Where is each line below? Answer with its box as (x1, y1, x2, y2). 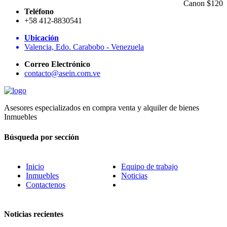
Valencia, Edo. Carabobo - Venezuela (24, 43, 144, 52)
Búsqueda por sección (4, 132, 79, 141)
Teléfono (24, 7, 54, 16)
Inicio (26, 162, 44, 171)
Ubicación (24, 33, 59, 43)
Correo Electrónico (24, 60, 90, 69)
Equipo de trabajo (121, 162, 178, 171)
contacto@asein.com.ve (24, 69, 100, 78)
